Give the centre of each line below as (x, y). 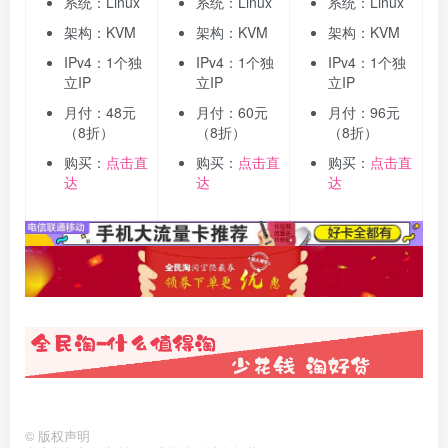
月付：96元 (364, 112)
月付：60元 (232, 112)
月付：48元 (100, 112)
